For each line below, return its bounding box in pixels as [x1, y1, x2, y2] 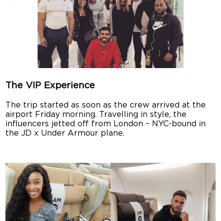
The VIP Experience [5, 80, 95, 90]
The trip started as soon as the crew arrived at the [5, 101, 206, 109]
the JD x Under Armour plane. [5, 129, 125, 137]
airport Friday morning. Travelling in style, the [5, 110, 187, 118]
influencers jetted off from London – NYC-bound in [5, 119, 206, 128]
